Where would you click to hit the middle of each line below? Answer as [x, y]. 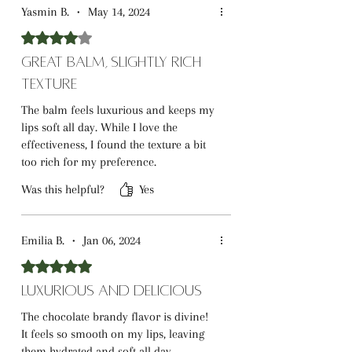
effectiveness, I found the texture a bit [114, 145]
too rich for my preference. [89, 162]
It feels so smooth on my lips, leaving [113, 334]
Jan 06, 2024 [112, 240]
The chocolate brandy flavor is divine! [115, 317]
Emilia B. [43, 240]
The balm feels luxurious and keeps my [118, 110]
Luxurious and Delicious [112, 291]
